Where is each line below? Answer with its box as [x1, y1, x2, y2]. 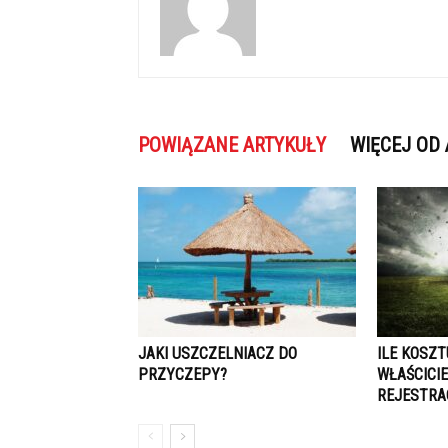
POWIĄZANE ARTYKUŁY [138, 133, 326, 157]
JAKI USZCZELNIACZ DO [138, 344, 297, 363]
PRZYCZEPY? [138, 365, 227, 384]
